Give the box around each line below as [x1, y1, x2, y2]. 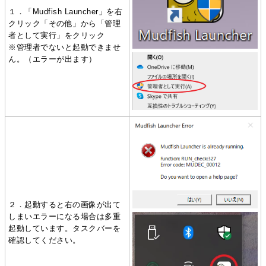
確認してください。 [8, 235, 81, 245]
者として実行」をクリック [8, 30, 105, 40]
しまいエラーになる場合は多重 [8, 211, 121, 221]
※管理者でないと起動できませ [8, 42, 121, 52]
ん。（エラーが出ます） [8, 54, 97, 64]
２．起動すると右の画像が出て [8, 199, 121, 209]
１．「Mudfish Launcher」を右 [8, 7, 123, 16]
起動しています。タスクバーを [8, 223, 121, 233]
